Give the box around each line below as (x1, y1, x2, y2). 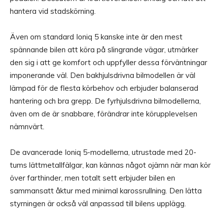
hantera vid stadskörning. (10, 6, 96, 16)
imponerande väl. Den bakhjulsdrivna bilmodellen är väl (10, 71, 195, 80)
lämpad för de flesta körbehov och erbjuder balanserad (10, 83, 198, 93)
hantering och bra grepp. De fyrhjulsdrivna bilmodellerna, (10, 96, 201, 106)
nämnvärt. (10, 122, 44, 132)
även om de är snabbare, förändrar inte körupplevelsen (10, 109, 197, 119)
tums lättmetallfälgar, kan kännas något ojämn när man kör (10, 160, 211, 170)
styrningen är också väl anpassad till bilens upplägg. (10, 199, 186, 209)
